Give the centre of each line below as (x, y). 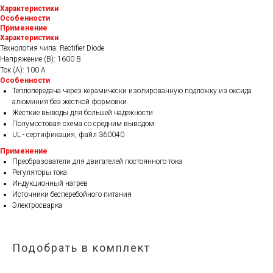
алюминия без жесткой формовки (69, 102)
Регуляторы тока (40, 172)
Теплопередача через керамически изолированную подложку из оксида (132, 91)
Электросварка (37, 205)
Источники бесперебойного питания (72, 194)
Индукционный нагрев (50, 183)
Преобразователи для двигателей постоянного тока (97, 161)
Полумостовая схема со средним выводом (83, 124)
